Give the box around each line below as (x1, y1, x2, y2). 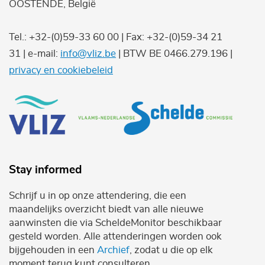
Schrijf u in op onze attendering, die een (9, 190, 186, 201)
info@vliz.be (60, 48, 116, 59)
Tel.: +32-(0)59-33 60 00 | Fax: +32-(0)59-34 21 (9, 31, 222, 42)
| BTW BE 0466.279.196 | (116, 48, 232, 59)
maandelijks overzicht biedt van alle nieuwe (9, 204, 203, 215)
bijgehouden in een (9, 245, 97, 256)
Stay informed (9, 164, 82, 176)
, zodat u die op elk (130, 245, 213, 256)
